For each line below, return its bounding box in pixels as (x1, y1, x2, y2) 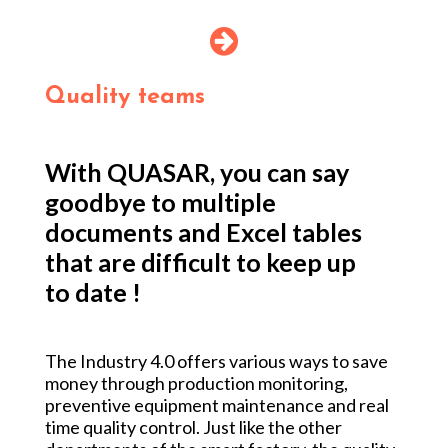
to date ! (45, 276, 141, 307)
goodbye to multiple (45, 186, 276, 217)
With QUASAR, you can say (45, 156, 349, 187)
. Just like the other (196, 415, 342, 438)
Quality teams (45, 84, 205, 109)
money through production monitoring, (45, 371, 348, 394)
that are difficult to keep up (45, 246, 356, 277)
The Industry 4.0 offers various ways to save (45, 349, 388, 372)
